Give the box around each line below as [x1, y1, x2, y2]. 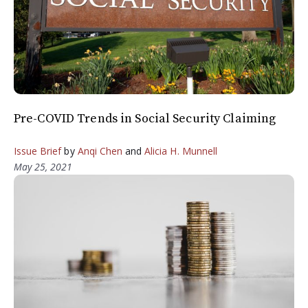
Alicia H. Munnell [144, 144, 217, 157]
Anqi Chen [77, 144, 122, 157]
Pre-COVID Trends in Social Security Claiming [14, 110, 276, 126]
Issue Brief [14, 144, 62, 157]
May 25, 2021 [14, 159, 72, 173]
